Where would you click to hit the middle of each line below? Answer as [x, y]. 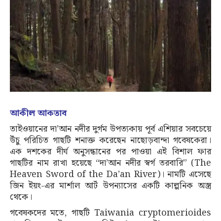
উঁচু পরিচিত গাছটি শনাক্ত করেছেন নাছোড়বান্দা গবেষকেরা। [110, 140]
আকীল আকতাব [38, 113]
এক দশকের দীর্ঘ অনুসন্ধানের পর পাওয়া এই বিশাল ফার [110, 151]
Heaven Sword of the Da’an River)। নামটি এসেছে [110, 174]
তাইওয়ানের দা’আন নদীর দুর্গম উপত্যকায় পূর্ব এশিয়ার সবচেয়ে [110, 129]
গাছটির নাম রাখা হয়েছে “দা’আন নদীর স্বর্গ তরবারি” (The [110, 163]
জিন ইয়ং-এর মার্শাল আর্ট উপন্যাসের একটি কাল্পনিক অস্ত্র [110, 185]
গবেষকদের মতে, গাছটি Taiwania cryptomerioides [110, 213]
